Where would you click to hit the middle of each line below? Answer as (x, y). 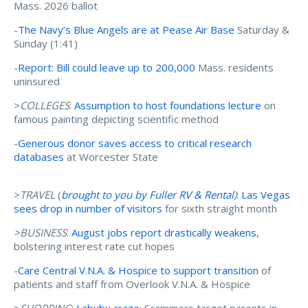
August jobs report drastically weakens (164, 233)
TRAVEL (37, 195)
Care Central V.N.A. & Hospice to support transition (138, 271)
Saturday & (262, 30)
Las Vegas (266, 195)
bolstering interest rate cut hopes (94, 246)
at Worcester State (111, 157)
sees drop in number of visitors (88, 209)
